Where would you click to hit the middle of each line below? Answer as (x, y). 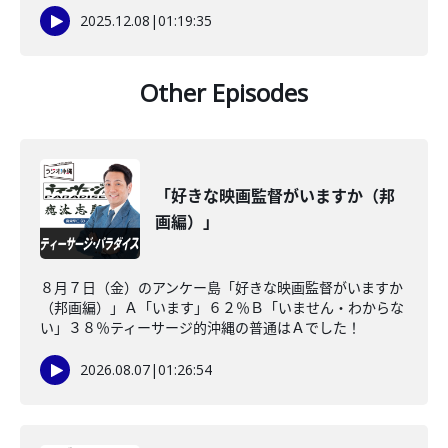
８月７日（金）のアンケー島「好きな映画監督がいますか (221, 287)
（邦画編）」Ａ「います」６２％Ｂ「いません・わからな (222, 307)
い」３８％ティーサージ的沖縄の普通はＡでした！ (200, 327)
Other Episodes (224, 92)
